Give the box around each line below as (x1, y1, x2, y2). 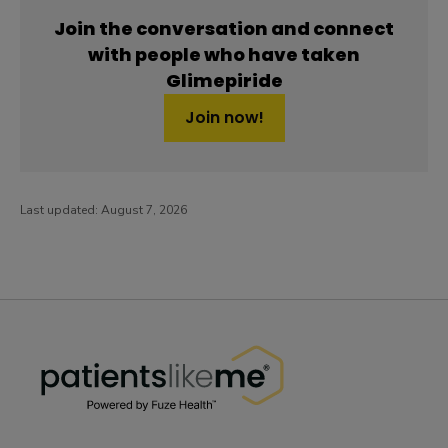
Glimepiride (165, 67, 283, 93)
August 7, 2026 (101, 201, 187, 218)
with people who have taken (88, 41, 360, 67)
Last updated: (20, 201, 101, 218)
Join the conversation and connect (54, 15, 394, 41)
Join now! (184, 105, 264, 129)
